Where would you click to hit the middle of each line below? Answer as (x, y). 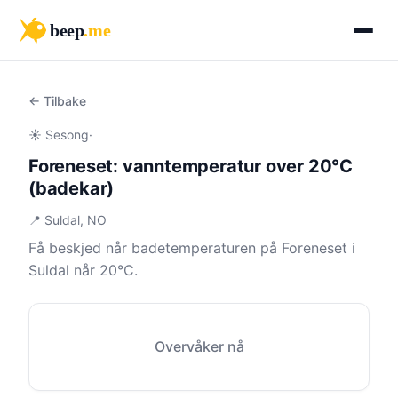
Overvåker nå (199, 346)
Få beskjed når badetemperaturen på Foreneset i (192, 248)
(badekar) (72, 188)
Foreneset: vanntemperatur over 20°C (191, 166)
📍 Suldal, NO (68, 220)
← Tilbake (57, 101)
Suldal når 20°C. (83, 270)
